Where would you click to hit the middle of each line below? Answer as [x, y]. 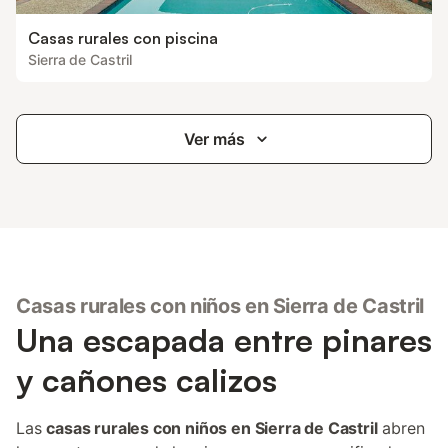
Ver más [214, 139]
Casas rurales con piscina [123, 38]
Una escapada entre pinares [224, 340]
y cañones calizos [146, 380]
